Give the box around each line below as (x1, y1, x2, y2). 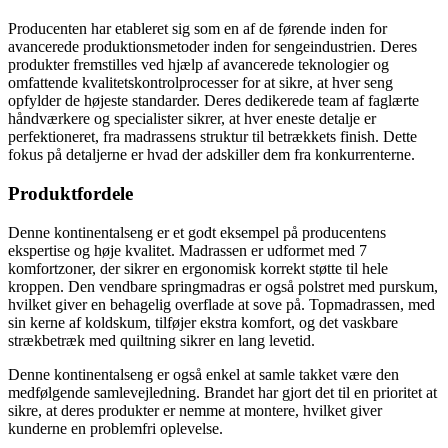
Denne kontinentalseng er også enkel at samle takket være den (8, 365, 399, 383)
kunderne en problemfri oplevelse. (8, 419, 223, 437)
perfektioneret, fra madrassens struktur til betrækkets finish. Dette (8, 128, 417, 146)
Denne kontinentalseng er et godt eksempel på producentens (8, 223, 386, 241)
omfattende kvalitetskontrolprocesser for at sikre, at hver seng (8, 74, 393, 92)
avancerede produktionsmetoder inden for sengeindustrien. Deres (8, 38, 417, 56)
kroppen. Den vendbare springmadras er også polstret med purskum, (8, 277, 438, 295)
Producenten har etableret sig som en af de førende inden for (8, 20, 387, 38)
